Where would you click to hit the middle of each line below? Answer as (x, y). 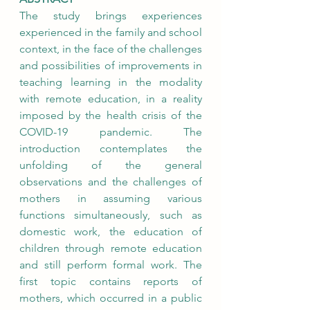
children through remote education (111, 248)
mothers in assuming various (111, 198)
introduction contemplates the (111, 148)
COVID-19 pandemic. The (111, 132)
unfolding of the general (111, 165)
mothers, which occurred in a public (111, 298)
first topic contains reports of (111, 281)
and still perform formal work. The (111, 265)
